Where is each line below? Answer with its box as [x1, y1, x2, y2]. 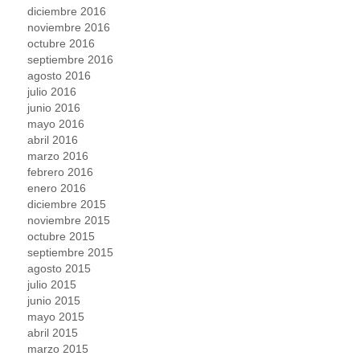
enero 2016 [27, 181, 87, 194]
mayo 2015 [27, 309, 85, 323]
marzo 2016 [27, 149, 89, 162]
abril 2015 [27, 325, 79, 339]
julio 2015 [27, 277, 77, 291]
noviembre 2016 [27, 20, 111, 34]
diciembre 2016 [27, 4, 107, 18]
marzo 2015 [27, 342, 89, 355]
